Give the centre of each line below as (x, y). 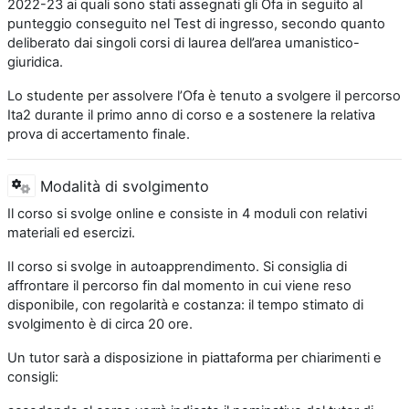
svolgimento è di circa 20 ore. (100, 324)
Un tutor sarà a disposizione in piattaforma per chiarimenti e (194, 357)
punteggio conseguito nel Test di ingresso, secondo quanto (196, 24)
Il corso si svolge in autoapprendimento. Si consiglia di (177, 266)
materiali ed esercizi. (71, 232)
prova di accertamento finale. (99, 135)
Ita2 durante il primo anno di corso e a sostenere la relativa (191, 115)
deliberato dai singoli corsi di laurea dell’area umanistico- (184, 43)
